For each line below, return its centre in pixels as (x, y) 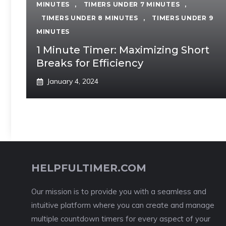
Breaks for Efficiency (90, 63)
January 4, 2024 (73, 81)
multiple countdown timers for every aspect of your (121, 219)
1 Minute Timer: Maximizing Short (123, 50)
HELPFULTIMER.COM (89, 168)
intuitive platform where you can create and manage (123, 205)
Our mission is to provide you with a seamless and (119, 191)
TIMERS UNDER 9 (183, 18)
